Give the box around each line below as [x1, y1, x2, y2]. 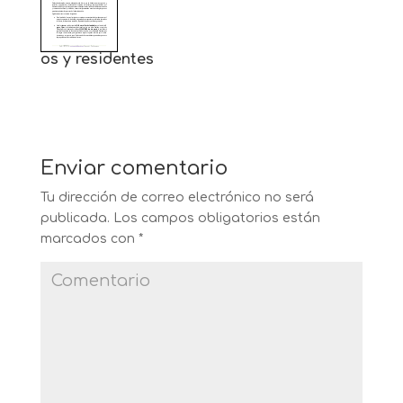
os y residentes [40, 50, 154, 67]
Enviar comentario [40, 157, 228, 179]
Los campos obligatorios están [109, 210, 320, 225]
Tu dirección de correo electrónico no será [40, 190, 314, 204]
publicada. [40, 210, 110, 225]
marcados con [40, 231, 139, 246]
